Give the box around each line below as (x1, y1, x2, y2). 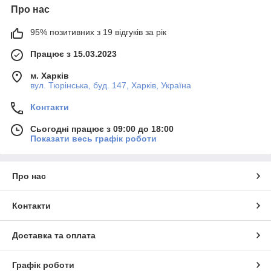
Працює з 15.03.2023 (30, 48, 117, 59)
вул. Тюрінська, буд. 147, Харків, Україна (30, 80, 191, 90)
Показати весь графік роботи (30, 133, 157, 143)
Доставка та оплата (12, 230, 96, 240)
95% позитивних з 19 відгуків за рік (30, 27, 166, 37)
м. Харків (30, 70, 69, 80)
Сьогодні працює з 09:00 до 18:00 (30, 123, 174, 134)
